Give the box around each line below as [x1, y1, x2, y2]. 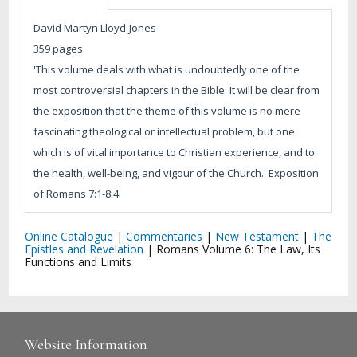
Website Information [25, 335, 148, 353]
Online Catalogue [25, 228, 114, 244]
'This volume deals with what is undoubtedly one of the [33, 61, 300, 76]
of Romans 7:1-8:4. [33, 186, 122, 201]
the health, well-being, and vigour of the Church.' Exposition [33, 165, 320, 180]
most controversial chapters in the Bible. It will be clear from [33, 82, 320, 97]
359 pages [33, 41, 84, 56]
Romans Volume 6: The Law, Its [156, 241, 321, 257]
